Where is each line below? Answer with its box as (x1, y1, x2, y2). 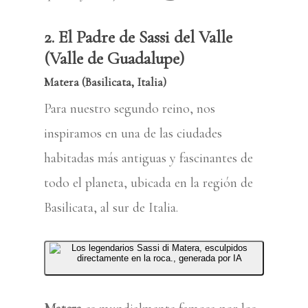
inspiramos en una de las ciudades (44, 125, 222, 142)
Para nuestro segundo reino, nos (44, 100, 215, 117)
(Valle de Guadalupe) (44, 47, 184, 69)
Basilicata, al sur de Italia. (44, 199, 178, 216)
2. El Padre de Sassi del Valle (44, 26, 232, 47)
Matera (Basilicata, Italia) (44, 75, 166, 89)
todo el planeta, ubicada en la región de (44, 175, 253, 191)
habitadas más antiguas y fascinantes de (44, 150, 253, 166)
